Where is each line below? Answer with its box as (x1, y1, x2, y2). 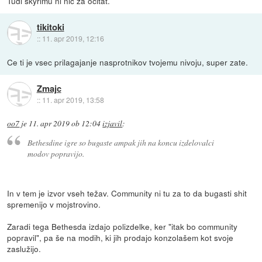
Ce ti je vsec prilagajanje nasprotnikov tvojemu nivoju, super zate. (7, 56, 249, 68)
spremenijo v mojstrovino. (7, 198, 101, 211)
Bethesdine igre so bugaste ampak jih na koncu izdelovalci (27, 137, 214, 149)
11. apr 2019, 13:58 (42, 95, 104, 105)
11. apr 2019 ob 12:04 (29, 118, 101, 129)
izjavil (102, 118, 123, 129)
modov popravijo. (27, 148, 84, 160)
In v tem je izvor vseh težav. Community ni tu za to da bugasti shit (7, 187, 247, 199)
